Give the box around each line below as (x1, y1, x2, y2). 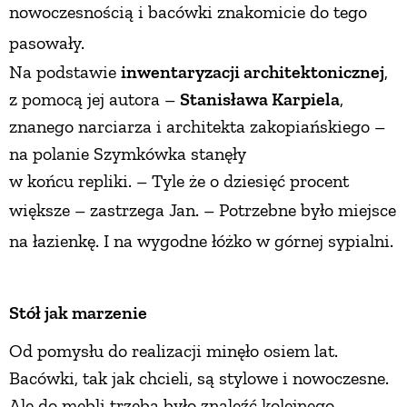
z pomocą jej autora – (9, 87, 180, 110)
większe (9, 198, 74, 221)
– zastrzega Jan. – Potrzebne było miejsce (74, 198, 396, 221)
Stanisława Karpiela (180, 87, 340, 110)
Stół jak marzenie (9, 301, 147, 323)
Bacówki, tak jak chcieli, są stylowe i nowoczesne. (9, 366, 389, 389)
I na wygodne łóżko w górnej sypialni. (104, 229, 393, 252)
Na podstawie (9, 60, 121, 83)
